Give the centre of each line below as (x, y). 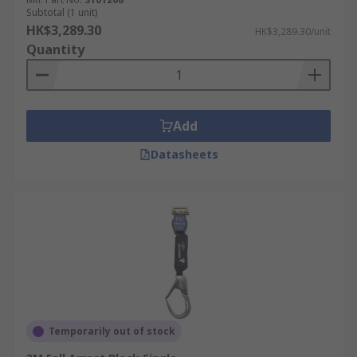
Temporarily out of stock (112, 331)
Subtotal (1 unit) (62, 12)
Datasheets (184, 154)
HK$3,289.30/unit (293, 31)
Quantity (55, 49)
